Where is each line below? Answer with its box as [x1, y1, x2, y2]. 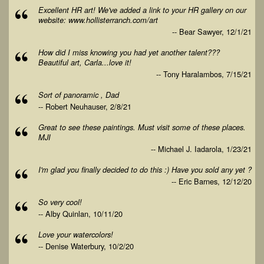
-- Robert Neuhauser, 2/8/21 [38, 101, 131, 112]
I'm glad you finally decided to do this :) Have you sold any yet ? [38, 164, 252, 175]
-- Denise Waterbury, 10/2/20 [38, 240, 134, 252]
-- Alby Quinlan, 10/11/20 [38, 208, 123, 219]
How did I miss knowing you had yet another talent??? [38, 47, 220, 58]
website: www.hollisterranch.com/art [38, 15, 158, 25]
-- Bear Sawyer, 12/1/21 [172, 26, 252, 37]
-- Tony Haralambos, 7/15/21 [156, 68, 252, 80]
